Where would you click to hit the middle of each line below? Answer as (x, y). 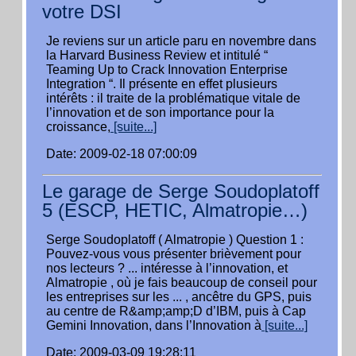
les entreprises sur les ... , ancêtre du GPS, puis (179, 297)
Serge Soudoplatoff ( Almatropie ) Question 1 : (175, 240)
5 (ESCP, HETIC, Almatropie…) (175, 210)
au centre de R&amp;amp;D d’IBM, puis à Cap (176, 311)
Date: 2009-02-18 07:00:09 (122, 154)
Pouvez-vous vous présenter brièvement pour (174, 254)
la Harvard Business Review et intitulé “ (157, 55)
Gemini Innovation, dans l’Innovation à (154, 325)
